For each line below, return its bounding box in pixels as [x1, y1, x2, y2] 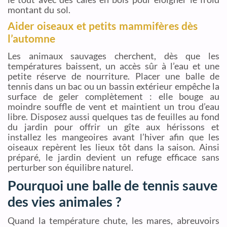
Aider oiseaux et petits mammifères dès [8, 19, 198, 33]
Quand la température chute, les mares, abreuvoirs [8, 214, 219, 226]
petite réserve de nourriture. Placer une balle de [8, 70, 219, 82]
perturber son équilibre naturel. [8, 162, 134, 173]
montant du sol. [8, 4, 70, 16]
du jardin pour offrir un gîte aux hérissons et [8, 121, 219, 133]
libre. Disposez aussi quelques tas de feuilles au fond [8, 111, 219, 123]
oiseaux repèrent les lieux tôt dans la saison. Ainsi [8, 141, 219, 153]
